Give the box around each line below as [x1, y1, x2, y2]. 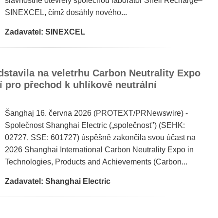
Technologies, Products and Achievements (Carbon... [5, 158, 187, 166]
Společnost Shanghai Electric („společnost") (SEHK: [5, 121, 185, 129]
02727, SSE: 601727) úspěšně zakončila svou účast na [5, 133, 196, 142]
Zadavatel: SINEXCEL [5, 28, 85, 36]
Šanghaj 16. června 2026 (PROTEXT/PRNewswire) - [5, 109, 188, 117]
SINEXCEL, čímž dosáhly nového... [5, 8, 127, 17]
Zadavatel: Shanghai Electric [5, 177, 110, 185]
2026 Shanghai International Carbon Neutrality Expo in [5, 145, 194, 154]
